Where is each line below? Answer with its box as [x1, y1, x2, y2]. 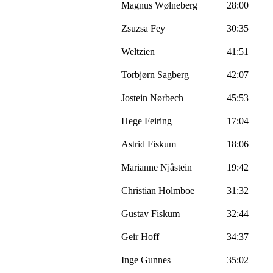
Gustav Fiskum [121, 208, 180, 219]
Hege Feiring [121, 115, 172, 126]
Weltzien [121, 46, 155, 57]
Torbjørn [121, 69, 157, 80]
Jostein [121, 92, 150, 103]
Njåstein [160, 161, 192, 172]
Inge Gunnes [121, 254, 171, 265]
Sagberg [157, 69, 189, 80]
